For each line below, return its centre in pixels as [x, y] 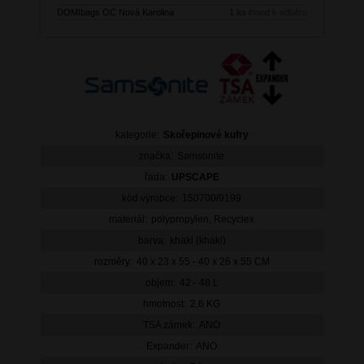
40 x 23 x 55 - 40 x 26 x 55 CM [203, 262]
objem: [160, 283]
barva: [152, 241]
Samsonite [201, 156]
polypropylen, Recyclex [203, 220]
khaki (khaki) [197, 241]
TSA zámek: [169, 325]
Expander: [169, 347]
